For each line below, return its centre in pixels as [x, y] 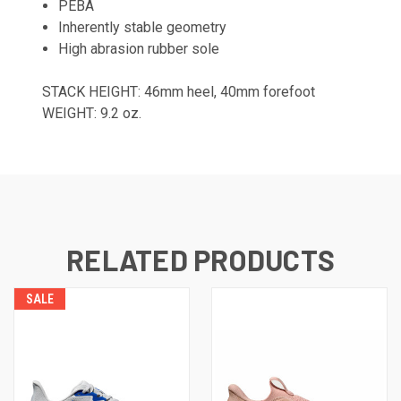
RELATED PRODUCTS [200, 259]
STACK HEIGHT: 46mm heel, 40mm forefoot [179, 91]
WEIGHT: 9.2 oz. [92, 113]
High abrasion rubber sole [139, 48]
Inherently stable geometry [143, 27]
